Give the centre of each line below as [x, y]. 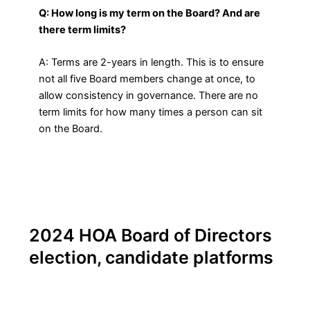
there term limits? [83, 29]
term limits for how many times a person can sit [151, 112]
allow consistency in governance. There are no [149, 96]
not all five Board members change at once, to [147, 79]
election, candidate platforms [151, 257]
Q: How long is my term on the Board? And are [150, 13]
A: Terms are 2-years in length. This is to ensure [152, 63]
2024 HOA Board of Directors [150, 235]
